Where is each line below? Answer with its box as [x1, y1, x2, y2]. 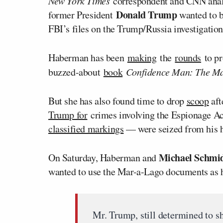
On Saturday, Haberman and [48, 150, 159, 164]
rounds [175, 50, 202, 64]
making [127, 50, 157, 64]
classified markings [48, 121, 124, 135]
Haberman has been [48, 50, 127, 64]
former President [48, 7, 113, 21]
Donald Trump [112, 7, 177, 22]
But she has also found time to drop [48, 94, 187, 108]
